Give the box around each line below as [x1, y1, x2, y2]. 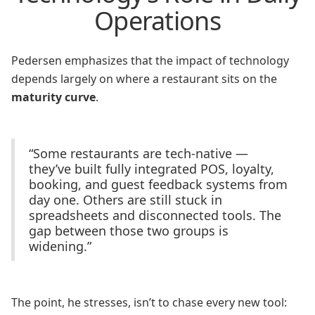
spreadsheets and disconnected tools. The [29, 207, 281, 224]
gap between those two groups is [29, 222, 229, 239]
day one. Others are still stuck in [29, 191, 222, 208]
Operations [94, 4, 221, 38]
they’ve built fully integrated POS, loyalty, [29, 160, 274, 177]
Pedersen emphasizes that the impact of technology [11, 53, 289, 68]
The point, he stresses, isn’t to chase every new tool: [11, 295, 287, 310]
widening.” [29, 238, 91, 255]
